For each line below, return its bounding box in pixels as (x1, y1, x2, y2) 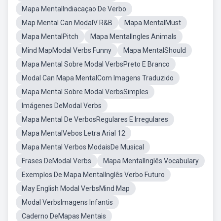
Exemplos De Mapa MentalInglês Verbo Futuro (22, 171, 165, 179)
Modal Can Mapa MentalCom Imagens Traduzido (22, 74, 174, 82)
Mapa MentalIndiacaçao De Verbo (22, 5, 126, 13)
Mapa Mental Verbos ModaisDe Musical (22, 143, 144, 151)
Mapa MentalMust (124, 19, 181, 27)
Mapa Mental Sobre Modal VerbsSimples (22, 88, 148, 96)
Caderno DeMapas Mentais (22, 212, 106, 220)
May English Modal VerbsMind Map (22, 184, 130, 192)
